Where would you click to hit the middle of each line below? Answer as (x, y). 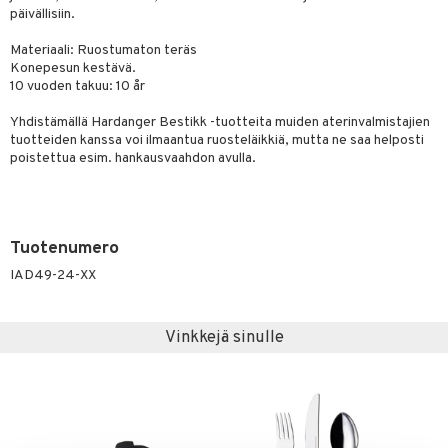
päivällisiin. (42, 14)
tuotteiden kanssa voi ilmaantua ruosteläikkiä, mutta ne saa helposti (217, 140)
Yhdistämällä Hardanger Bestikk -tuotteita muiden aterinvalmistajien (220, 122)
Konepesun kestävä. (73, 68)
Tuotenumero (64, 249)
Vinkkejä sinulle (224, 337)
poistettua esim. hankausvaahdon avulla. (133, 158)
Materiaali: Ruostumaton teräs (103, 50)
